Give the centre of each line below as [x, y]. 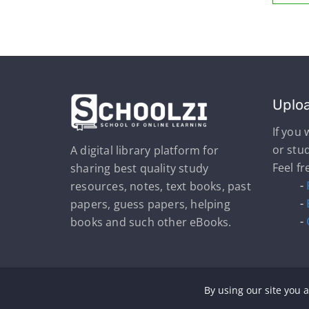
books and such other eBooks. [151, 222]
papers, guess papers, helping [150, 205]
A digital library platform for [144, 151]
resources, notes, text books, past [161, 187]
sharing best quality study [140, 169]
